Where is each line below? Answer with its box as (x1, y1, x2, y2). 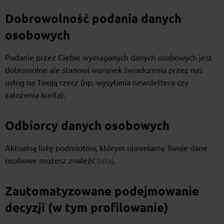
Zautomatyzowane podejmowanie (5, 184, 199, 198)
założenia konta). (5, 90, 65, 100)
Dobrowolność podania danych (5, 12, 181, 26)
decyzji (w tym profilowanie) (5, 201, 168, 215)
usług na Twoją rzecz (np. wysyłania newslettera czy (5, 78, 188, 87)
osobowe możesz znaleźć (5, 156, 97, 165)
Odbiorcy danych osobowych (5, 119, 169, 133)
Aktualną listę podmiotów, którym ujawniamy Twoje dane (5, 143, 207, 153)
